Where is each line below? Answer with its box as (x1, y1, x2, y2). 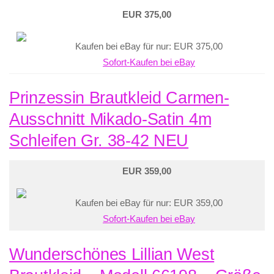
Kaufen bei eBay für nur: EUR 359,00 (75, 198, 223, 208)
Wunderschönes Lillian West (9, 245, 215, 264)
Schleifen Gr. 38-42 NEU (9, 131, 189, 150)
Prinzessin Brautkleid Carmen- (9, 88, 229, 107)
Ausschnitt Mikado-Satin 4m (9, 109, 212, 128)
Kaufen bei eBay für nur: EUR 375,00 (75, 41, 223, 51)
